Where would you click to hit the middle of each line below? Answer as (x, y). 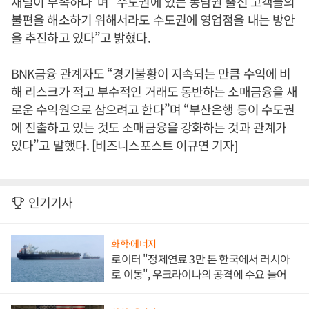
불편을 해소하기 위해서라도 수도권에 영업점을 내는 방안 (153, 19)
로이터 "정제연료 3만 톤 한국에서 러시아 (200, 258)
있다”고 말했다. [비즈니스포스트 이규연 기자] (124, 145)
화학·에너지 (134, 243)
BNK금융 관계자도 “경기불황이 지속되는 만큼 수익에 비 (151, 73)
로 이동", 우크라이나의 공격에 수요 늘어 (199, 273)
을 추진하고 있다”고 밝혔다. (81, 37)
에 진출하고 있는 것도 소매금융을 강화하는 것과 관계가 (149, 127)
